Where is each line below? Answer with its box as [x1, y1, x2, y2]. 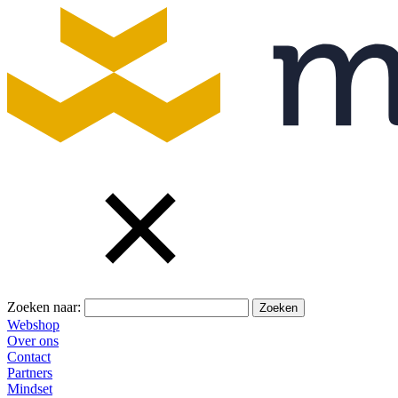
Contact [7, 348, 51, 364]
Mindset [7, 380, 52, 396]
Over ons [7, 332, 59, 348]
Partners [7, 364, 52, 380]
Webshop [7, 316, 60, 332]
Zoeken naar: [7, 298, 81, 314]
